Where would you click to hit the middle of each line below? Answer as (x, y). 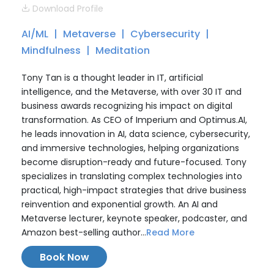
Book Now (64, 257)
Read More (170, 232)
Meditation (123, 50)
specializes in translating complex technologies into (132, 176)
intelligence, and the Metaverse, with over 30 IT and (131, 92)
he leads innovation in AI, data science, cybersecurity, (136, 134)
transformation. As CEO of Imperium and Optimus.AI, (134, 120)
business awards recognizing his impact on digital (127, 106)
